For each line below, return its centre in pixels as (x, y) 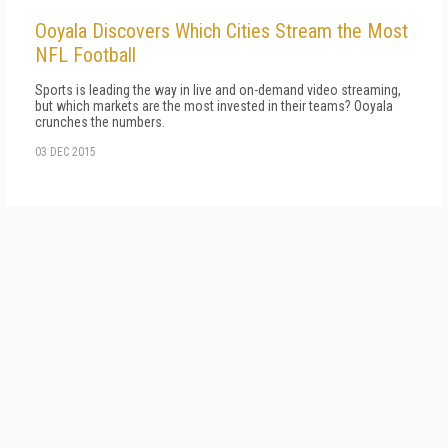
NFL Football (85, 55)
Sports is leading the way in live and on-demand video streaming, (218, 90)
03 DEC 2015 (65, 152)
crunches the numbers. (100, 122)
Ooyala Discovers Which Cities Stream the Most (221, 31)
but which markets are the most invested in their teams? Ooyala (214, 106)
